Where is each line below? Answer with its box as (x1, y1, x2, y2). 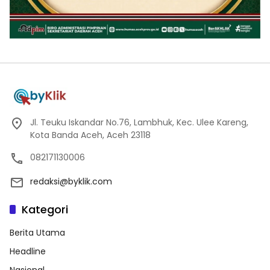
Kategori (22, 201, 68, 217)
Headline (10, 245, 46, 257)
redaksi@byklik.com (30, 175, 112, 187)
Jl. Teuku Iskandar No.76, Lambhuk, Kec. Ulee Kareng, (30, 116, 248, 128)
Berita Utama (10, 226, 65, 239)
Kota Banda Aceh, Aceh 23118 (30, 128, 151, 141)
